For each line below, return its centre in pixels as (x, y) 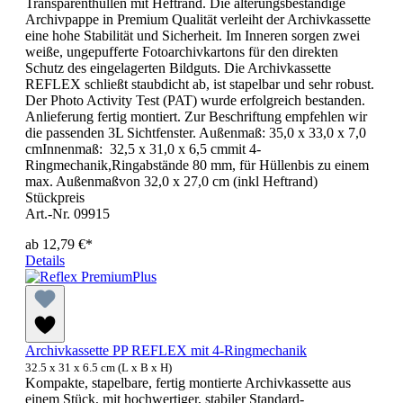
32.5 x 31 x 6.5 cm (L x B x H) (99, 368)
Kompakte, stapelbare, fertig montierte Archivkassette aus (188, 383)
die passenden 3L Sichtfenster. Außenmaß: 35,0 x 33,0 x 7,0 (196, 133)
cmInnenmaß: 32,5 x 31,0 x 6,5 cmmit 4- (143, 149)
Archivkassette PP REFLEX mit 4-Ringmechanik (166, 351)
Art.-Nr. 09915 (67, 214)
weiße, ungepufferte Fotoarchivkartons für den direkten (182, 52)
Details (45, 261)
